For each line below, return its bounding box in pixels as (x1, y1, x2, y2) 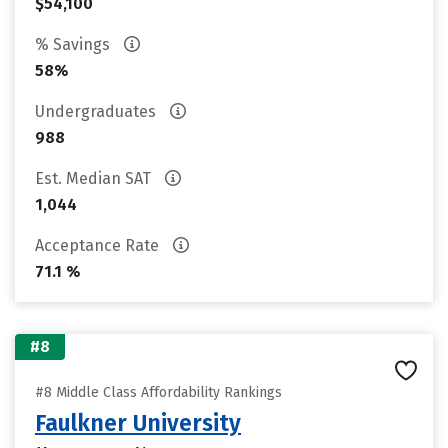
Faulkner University (35, 409, 241, 437)
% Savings (35, 35, 114, 54)
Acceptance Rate (35, 236, 163, 255)
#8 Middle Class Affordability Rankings (35, 384, 282, 401)
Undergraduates (35, 102, 160, 121)
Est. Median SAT (35, 169, 155, 188)
